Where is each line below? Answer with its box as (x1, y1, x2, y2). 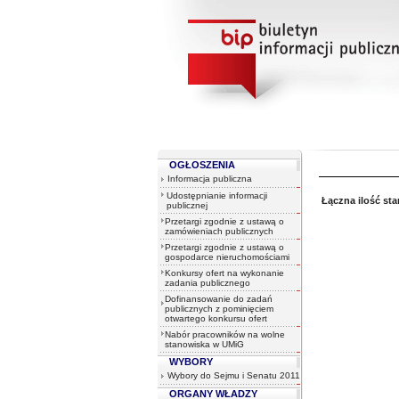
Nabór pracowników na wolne (165, 330, 285, 339)
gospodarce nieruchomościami (165, 252, 289, 262)
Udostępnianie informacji (167, 191, 267, 200)
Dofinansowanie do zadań (165, 294, 273, 304)
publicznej (167, 200, 208, 210)
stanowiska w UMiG (165, 339, 244, 349)
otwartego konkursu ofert (165, 313, 267, 323)
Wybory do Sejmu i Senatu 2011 (167, 370, 300, 380)
